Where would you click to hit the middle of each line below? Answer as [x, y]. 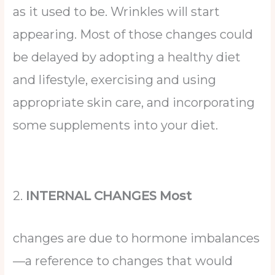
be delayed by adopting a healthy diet [127, 57]
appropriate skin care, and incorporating [134, 102]
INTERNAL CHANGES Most [109, 196]
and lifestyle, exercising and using [115, 79]
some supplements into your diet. [117, 125]
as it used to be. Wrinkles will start [117, 11]
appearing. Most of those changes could [133, 34]
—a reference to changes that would [123, 261]
